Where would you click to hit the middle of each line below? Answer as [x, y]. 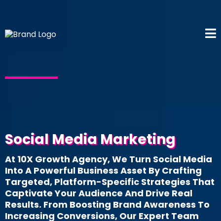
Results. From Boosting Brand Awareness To [107, 204]
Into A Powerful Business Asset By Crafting [103, 170]
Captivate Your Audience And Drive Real [99, 193]
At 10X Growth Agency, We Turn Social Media [109, 159]
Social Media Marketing [90, 139]
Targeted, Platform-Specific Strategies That [110, 182]
